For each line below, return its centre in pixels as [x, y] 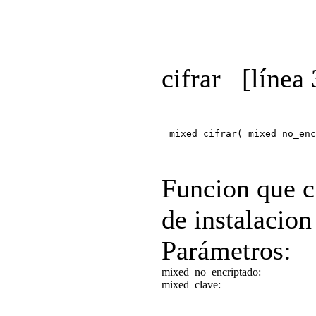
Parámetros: [226, 250]
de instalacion [237, 219]
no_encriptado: [229, 272]
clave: [209, 284]
